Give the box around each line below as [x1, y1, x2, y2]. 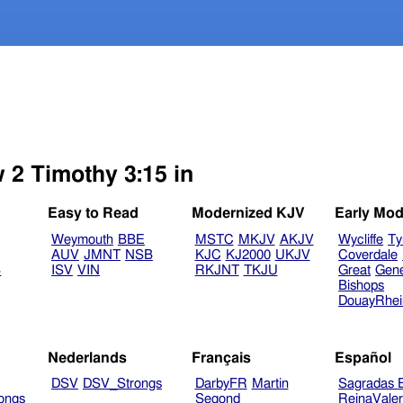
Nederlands [48, 350, 128, 365]
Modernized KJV [191, 206, 305, 221]
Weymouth [50, 233, 113, 247]
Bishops [338, 279, 385, 293]
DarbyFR [194, 377, 247, 391]
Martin [251, 377, 289, 391]
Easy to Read [48, 206, 139, 221]
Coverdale [338, 248, 399, 263]
